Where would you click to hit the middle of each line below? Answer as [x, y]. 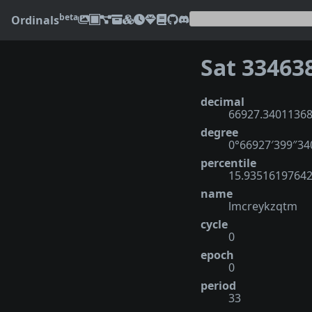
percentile [228, 163]
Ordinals [35, 20]
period [218, 285]
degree [219, 132]
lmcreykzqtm [263, 206]
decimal [223, 101]
